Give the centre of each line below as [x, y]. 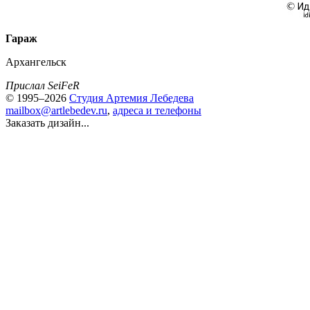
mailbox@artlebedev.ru [56, 110]
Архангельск [36, 62]
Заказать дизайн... [47, 123]
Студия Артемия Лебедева [131, 98]
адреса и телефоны [157, 110]
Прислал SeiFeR [43, 85]
